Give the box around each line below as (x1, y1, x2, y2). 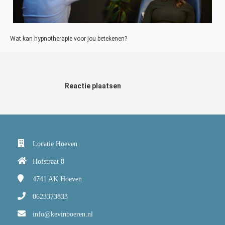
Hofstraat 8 (33, 157, 64, 165)
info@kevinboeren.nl (33, 210, 93, 218)
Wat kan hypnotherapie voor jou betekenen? (10, 35, 127, 42)
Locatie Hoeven (33, 140, 77, 148)
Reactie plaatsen (65, 81, 121, 90)
